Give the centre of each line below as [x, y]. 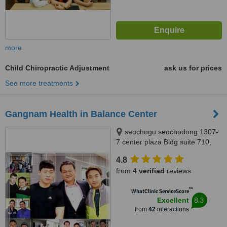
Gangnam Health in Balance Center [81, 114]
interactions [172, 209]
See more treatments [39, 83]
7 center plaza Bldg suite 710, [164, 142]
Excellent [173, 200]
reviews [178, 171]
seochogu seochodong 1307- [172, 132]
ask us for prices [193, 68]
